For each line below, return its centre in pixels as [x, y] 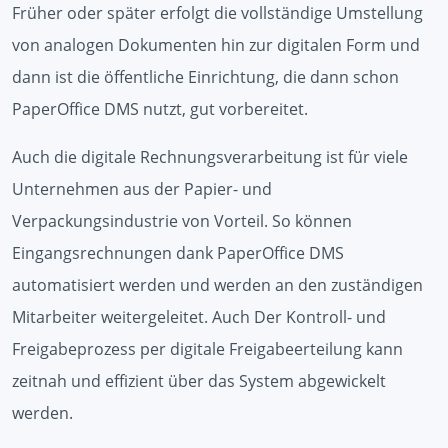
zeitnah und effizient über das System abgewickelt [199, 381]
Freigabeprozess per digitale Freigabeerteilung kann [207, 349]
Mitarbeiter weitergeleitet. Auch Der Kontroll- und [199, 317]
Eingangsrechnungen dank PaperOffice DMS [178, 253]
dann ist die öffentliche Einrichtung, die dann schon [205, 77]
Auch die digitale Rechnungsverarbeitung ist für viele [210, 157]
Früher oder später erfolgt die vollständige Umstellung [217, 13]
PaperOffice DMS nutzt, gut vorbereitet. [160, 109]
